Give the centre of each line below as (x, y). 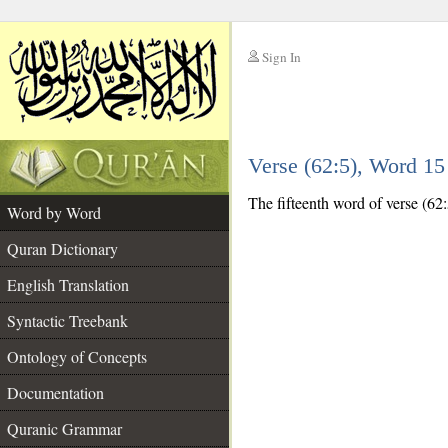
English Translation (68, 284)
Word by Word (54, 212)
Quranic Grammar (64, 428)
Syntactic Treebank (67, 320)
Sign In (281, 57)
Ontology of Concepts (77, 356)
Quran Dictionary (62, 248)
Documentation (55, 392)
